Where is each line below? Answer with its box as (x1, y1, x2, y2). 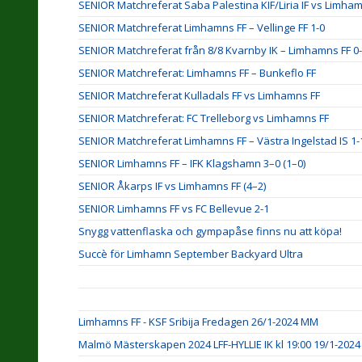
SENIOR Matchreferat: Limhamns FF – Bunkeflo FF (78, 65, 316, 80)
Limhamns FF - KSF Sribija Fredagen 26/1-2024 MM (78, 314, 318, 329)
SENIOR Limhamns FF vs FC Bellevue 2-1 (78, 201, 269, 216)
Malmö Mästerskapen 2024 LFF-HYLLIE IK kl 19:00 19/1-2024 (78, 337, 360, 351)
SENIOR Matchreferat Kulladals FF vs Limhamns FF (78, 88, 320, 103)
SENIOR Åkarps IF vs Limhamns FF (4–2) (78, 179, 266, 193)
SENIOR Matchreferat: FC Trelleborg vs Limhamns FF (78, 111, 329, 125)
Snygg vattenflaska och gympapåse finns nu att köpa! (78, 224, 342, 238)
